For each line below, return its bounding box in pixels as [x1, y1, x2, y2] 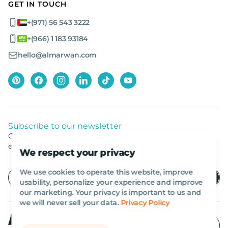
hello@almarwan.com [18, 50, 97, 60]
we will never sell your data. [19, 198, 121, 207]
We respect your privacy [19, 147, 135, 158]
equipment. [8, 141, 48, 151]
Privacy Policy [121, 198, 170, 207]
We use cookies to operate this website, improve [19, 167, 193, 177]
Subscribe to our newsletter [8, 121, 122, 131]
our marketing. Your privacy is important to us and [19, 188, 202, 197]
